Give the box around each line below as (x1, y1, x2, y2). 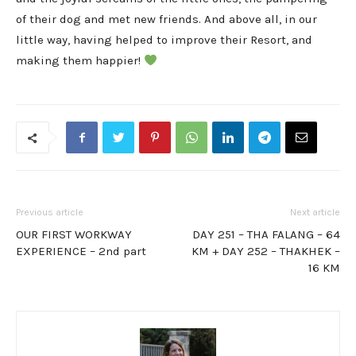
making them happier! (16, 53, 144, 68)
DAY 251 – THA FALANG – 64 (192, 227, 340, 242)
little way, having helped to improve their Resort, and (16, 33, 312, 48)
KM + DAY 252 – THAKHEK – (192, 244, 340, 259)
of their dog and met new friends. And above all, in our (16, 12, 317, 27)
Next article (290, 207, 340, 219)
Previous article (16, 207, 83, 219)
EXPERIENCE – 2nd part (16, 244, 146, 259)
